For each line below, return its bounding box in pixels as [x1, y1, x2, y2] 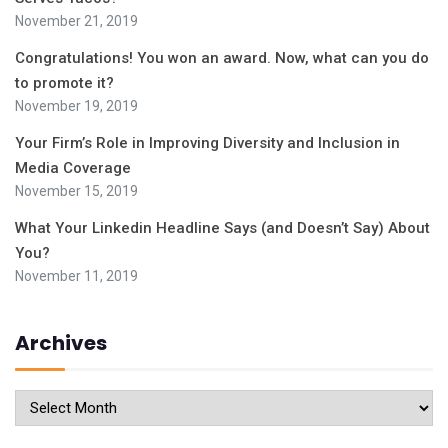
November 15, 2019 [15, 182, 138, 199]
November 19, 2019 [15, 97, 138, 114]
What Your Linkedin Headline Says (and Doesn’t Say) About [15, 218, 430, 237]
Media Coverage [15, 158, 131, 177]
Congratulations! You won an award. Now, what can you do [15, 48, 429, 67]
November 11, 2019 [15, 267, 138, 284]
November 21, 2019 [15, 12, 138, 29]
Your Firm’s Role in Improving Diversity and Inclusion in [15, 133, 400, 152]
